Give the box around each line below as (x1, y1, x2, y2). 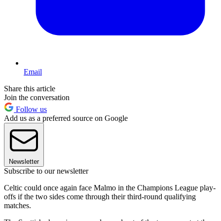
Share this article (4, 84, 55, 93)
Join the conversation (4, 93, 70, 102)
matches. (4, 201, 31, 210)
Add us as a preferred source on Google (4, 114, 128, 123)
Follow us (14, 105, 47, 114)
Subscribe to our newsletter (4, 167, 88, 176)
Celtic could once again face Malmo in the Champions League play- (4, 184, 216, 192)
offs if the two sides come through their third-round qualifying (4, 192, 196, 201)
